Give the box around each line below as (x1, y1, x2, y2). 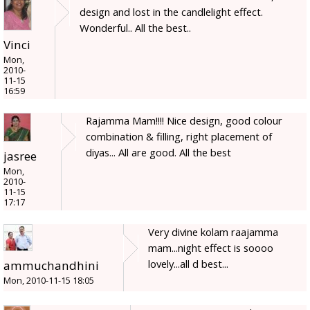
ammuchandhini (3, 257, 99, 274)
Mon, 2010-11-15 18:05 (3, 275, 94, 287)
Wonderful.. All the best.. (80, 21, 191, 35)
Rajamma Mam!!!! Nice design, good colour (86, 113, 282, 128)
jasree (3, 148, 37, 165)
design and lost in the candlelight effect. (80, 5, 263, 19)
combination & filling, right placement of (86, 129, 272, 144)
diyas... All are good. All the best (86, 145, 231, 160)
